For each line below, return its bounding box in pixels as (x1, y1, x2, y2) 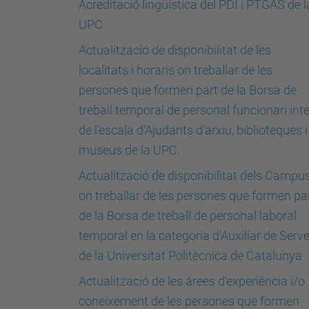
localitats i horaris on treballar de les (79, 63, 272, 77)
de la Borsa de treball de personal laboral (79, 208, 297, 223)
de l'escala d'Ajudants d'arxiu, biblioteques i (79, 123, 308, 137)
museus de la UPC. (79, 143, 180, 157)
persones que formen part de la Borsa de (79, 83, 297, 97)
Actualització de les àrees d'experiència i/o (79, 274, 305, 288)
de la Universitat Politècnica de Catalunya (79, 248, 302, 263)
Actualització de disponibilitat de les (79, 43, 271, 57)
